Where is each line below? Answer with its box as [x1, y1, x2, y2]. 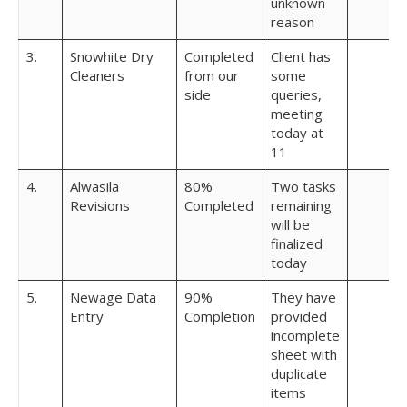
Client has [271, 47, 331, 65]
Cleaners [70, 66, 124, 84]
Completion [184, 307, 255, 325]
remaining [271, 196, 332, 214]
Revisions [70, 196, 130, 214]
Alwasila [70, 177, 119, 195]
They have [271, 288, 336, 306]
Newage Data [70, 288, 156, 306]
